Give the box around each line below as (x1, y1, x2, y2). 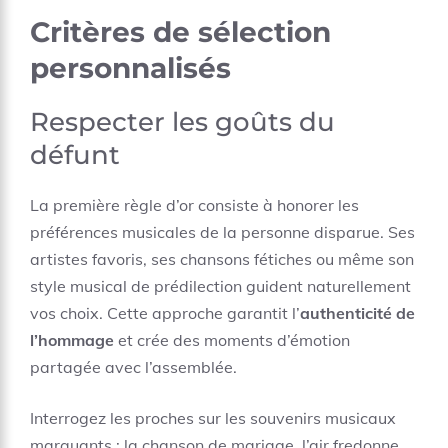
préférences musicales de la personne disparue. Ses (30, 222, 415, 242)
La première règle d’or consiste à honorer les (30, 195, 359, 215)
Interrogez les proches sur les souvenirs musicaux (30, 408, 396, 428)
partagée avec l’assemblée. (30, 357, 237, 377)
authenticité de (300, 303, 415, 323)
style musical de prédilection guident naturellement (30, 276, 411, 296)
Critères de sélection (30, 15, 331, 49)
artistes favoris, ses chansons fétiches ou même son (30, 249, 414, 269)
